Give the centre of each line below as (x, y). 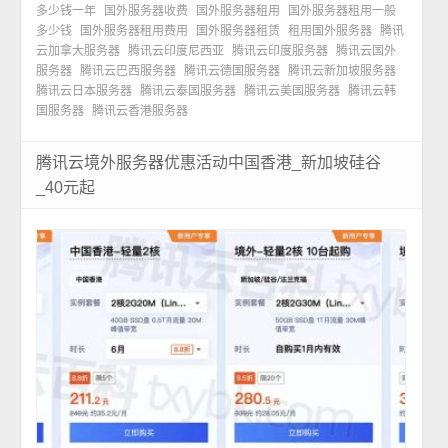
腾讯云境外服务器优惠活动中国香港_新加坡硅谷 (209, 163)
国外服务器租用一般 (342, 11)
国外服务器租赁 (238, 31)
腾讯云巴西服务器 (128, 71)
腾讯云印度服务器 (280, 51)
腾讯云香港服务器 (140, 111)
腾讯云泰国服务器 (188, 91)
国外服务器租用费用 (134, 31)
